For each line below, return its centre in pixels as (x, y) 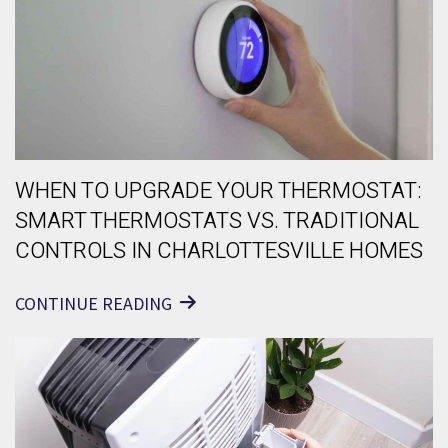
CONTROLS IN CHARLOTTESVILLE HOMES (219, 251)
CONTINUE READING (93, 304)
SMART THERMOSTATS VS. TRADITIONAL (217, 221)
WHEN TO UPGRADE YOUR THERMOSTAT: (218, 191)
